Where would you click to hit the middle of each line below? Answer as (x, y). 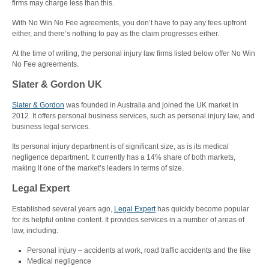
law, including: (35, 231)
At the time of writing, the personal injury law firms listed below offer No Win (134, 53)
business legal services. (51, 127)
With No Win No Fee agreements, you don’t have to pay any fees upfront (129, 23)
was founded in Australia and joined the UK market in (151, 105)
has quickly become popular (202, 209)
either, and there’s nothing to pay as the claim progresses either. (116, 34)
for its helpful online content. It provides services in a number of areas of (128, 220)
